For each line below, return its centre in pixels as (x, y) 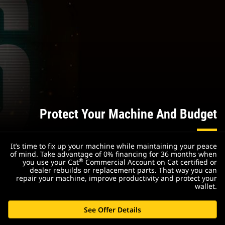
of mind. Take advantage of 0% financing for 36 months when (114, 154)
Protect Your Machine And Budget (128, 114)
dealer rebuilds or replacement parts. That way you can (123, 170)
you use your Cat (51, 162)
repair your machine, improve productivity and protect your (117, 178)
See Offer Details (113, 209)
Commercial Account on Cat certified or (150, 162)
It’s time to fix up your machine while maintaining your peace (114, 146)
